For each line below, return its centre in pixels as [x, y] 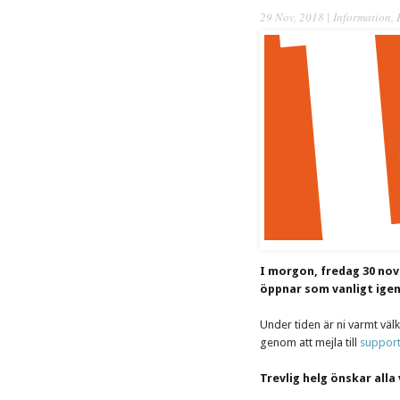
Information [362, 17]
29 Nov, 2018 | [296, 17]
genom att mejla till [310, 342]
